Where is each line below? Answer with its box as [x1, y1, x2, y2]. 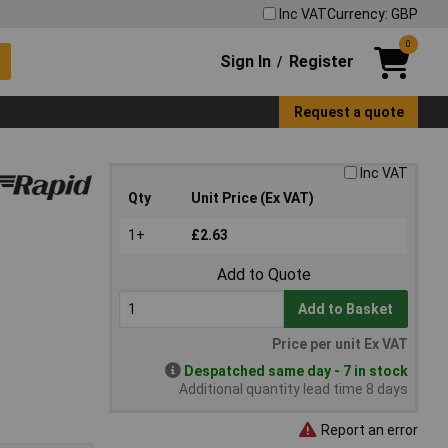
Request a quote [293, 103, 404, 120]
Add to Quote [216, 265, 311, 285]
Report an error [318, 421, 418, 438]
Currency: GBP [327, 5, 418, 22]
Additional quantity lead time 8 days [179, 381, 408, 398]
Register [288, 51, 354, 71]
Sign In [220, 51, 272, 71]
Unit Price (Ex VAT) [191, 190, 314, 207]
